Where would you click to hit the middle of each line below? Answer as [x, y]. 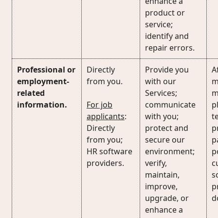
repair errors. [170, 48]
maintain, [162, 175]
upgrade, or [167, 198]
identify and [167, 36]
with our [161, 81]
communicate [170, 105]
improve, [161, 186]
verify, [156, 163]
